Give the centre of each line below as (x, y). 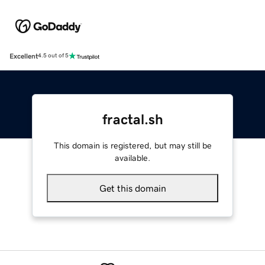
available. (132, 158)
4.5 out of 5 (53, 56)
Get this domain (132, 188)
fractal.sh (132, 119)
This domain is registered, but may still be (132, 145)
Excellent (24, 56)
